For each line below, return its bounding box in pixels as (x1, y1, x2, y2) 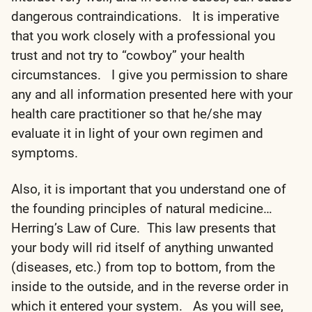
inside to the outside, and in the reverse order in (11, 278, 288, 295)
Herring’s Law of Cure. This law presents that (11, 219, 276, 236)
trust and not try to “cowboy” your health (11, 47, 244, 63)
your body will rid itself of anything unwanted (11, 239, 274, 256)
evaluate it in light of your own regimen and (11, 125, 263, 141)
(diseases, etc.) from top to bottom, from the (11, 258, 275, 275)
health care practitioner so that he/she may (11, 105, 262, 122)
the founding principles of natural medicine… (11, 200, 272, 217)
